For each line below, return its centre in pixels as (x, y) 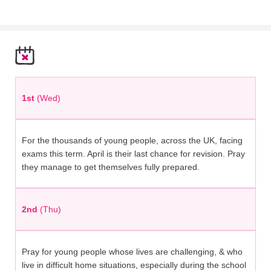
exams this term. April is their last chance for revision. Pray (133, 154)
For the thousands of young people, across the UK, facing (132, 141)
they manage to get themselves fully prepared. (111, 167)
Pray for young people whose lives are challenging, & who (132, 252)
